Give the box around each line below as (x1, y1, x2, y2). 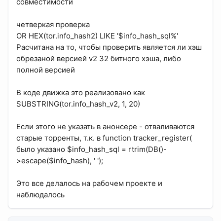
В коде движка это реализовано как (16, 88, 145, 98)
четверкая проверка (16, 20, 90, 30)
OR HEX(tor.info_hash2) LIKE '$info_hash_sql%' (16, 31, 178, 41)
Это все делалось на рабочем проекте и (16, 179, 162, 188)
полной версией (16, 65, 75, 75)
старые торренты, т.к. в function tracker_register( (16, 133, 192, 143)
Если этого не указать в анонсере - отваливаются (16, 122, 194, 132)
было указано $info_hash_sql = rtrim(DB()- (16, 145, 167, 154)
